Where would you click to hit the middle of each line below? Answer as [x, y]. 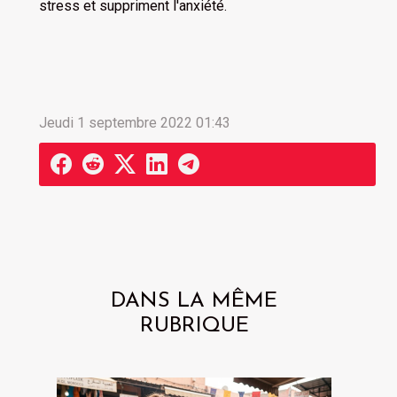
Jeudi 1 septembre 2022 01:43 [135, 122]
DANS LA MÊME [194, 301]
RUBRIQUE [194, 326]
